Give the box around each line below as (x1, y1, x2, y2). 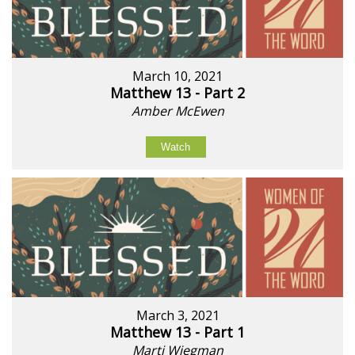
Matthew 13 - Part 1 (110, 323, 245, 342)
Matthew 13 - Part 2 (110, 82, 245, 102)
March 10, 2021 (132, 67, 223, 85)
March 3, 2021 (136, 307, 219, 325)
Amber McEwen (131, 101, 224, 120)
